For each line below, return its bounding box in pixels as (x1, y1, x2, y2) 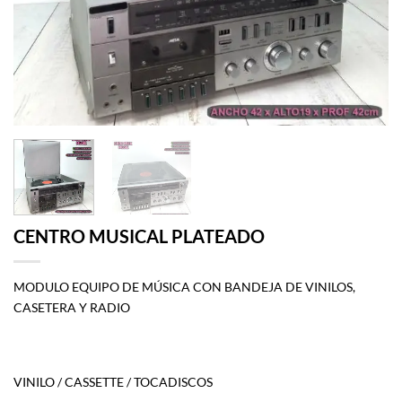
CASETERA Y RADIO (13, 299, 130, 315)
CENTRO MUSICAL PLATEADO (13, 224, 265, 247)
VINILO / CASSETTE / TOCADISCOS (13, 374, 213, 390)
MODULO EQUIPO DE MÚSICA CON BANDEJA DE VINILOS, (13, 278, 355, 294)
